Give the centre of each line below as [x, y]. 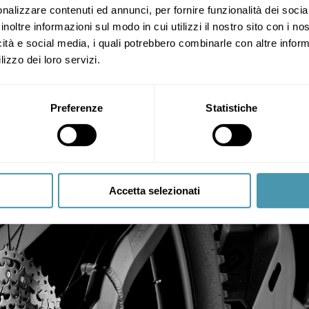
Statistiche [232, 108]
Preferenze [77, 108]
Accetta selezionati [154, 190]
